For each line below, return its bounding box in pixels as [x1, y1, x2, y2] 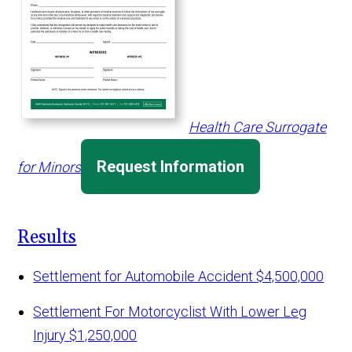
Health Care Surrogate [189, 119, 327, 136]
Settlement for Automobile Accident [33, 268, 257, 285]
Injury [33, 327, 70, 344]
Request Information [97, 157, 245, 177]
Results [17, 226, 77, 250]
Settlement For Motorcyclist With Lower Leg [33, 303, 307, 321]
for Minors [17, 159, 82, 176]
